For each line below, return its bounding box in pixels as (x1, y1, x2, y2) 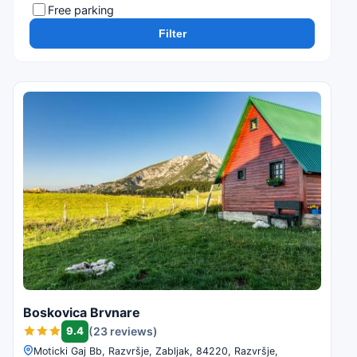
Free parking (48, 2, 114, 17)
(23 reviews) (88, 324, 158, 339)
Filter (158, 27, 186, 40)
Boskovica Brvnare (23, 304, 140, 320)
